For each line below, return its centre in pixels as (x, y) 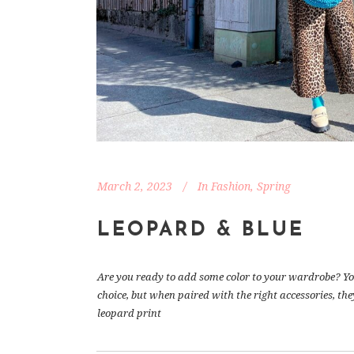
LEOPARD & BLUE (201, 230)
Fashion (231, 186)
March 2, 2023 (135, 186)
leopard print (129, 313)
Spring (274, 186)
